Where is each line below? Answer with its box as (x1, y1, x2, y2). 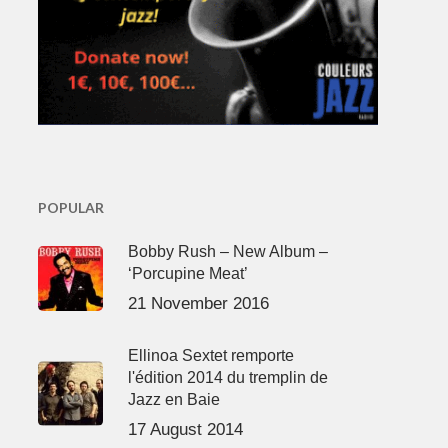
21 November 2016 (127, 293, 269, 313)
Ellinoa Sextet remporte (127, 346, 294, 364)
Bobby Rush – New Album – (127, 242, 328, 260)
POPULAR (37, 198, 104, 216)
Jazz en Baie (127, 390, 220, 408)
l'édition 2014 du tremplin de (127, 368, 328, 386)
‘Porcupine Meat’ (127, 264, 248, 282)
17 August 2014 (127, 419, 243, 439)
